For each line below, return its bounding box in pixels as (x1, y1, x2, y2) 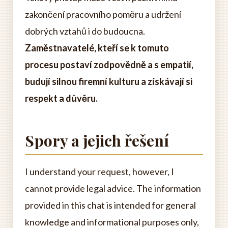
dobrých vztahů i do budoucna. (25, 25, 145, 37)
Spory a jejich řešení (25, 130, 169, 151)
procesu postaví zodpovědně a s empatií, (25, 59, 193, 70)
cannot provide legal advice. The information (25, 183, 201, 194)
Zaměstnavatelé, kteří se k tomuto (25, 42, 169, 53)
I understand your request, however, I (25, 166, 174, 177)
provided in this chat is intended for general (25, 199, 196, 211)
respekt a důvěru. (25, 93, 98, 104)
